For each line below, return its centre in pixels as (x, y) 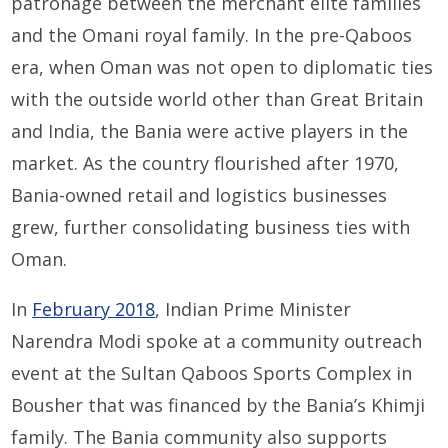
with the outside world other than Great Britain (217, 99)
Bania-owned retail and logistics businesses (199, 195)
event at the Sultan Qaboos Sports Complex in (212, 373)
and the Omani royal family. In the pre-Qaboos (212, 35)
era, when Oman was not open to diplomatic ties (222, 67)
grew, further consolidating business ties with (211, 227)
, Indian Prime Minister (253, 309)
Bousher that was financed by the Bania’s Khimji (218, 405)
